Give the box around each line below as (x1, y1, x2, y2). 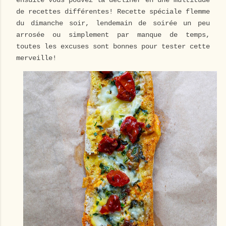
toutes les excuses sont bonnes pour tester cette (16, 42, 210, 50)
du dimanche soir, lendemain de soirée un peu (16, 19, 210, 27)
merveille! (16, 54, 61, 62)
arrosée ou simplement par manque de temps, (16, 31, 210, 39)
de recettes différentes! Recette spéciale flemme (16, 8, 210, 16)
